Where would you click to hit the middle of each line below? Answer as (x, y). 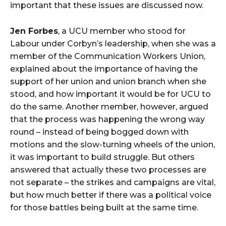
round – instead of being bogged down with (99, 132)
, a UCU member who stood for (122, 31)
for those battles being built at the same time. (104, 208)
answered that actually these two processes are (108, 170)
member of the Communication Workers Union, (108, 56)
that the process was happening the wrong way (107, 119)
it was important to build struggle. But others (102, 157)
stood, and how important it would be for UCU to (110, 94)
